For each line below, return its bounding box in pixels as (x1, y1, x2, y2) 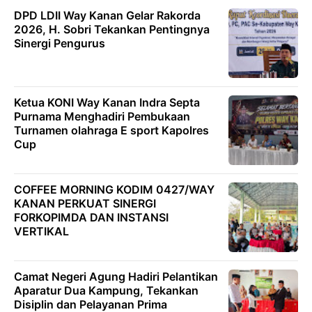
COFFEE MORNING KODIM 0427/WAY (14, 182, 214, 196)
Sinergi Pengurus (14, 36, 105, 50)
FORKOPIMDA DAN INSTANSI (14, 210, 169, 224)
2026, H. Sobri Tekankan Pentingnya (14, 22, 210, 36)
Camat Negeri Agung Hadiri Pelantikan (14, 269, 218, 283)
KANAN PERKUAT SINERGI (14, 196, 156, 210)
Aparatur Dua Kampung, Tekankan (14, 283, 198, 297)
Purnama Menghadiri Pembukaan (14, 109, 190, 123)
